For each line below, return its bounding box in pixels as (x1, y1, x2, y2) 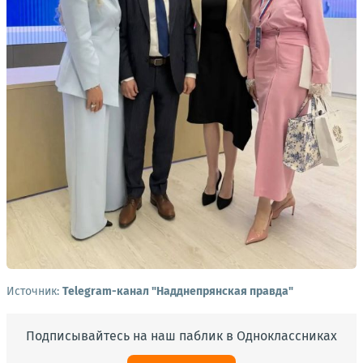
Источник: (6, 284, 62, 298)
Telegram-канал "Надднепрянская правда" (62, 284, 293, 298)
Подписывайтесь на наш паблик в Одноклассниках (26, 328, 337, 344)
